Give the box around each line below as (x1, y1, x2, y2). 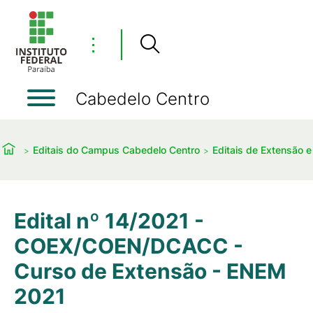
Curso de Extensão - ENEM (14, 259, 286, 284)
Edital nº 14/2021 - (14, 208, 204, 233)
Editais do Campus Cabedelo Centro (33, 143, 200, 156)
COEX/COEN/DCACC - (14, 233, 243, 259)
